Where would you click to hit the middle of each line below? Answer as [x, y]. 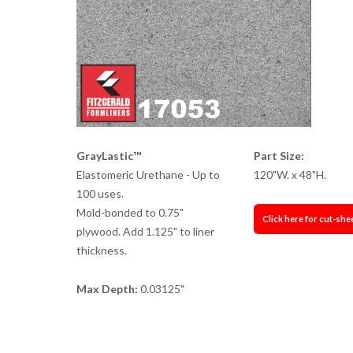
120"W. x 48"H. [290, 174]
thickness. [101, 250]
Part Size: [279, 155]
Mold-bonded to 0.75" [130, 212]
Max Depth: [108, 288]
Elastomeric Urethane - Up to [148, 174]
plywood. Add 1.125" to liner [145, 231]
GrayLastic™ [108, 155]
